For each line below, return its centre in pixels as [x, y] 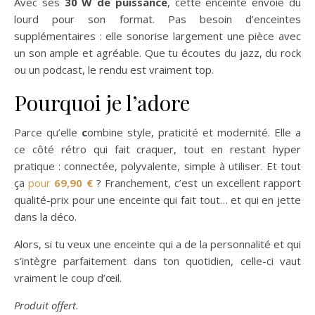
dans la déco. [45, 216]
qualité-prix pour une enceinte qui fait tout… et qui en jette [157, 199]
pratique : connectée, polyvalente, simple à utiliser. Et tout [157, 166]
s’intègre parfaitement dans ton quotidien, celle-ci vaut [157, 261]
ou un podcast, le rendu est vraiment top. [114, 69]
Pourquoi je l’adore [102, 102]
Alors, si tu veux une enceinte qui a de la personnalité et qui [157, 244]
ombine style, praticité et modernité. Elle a [194, 132]
